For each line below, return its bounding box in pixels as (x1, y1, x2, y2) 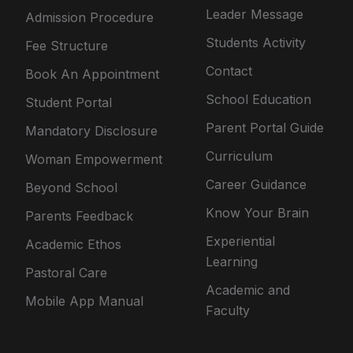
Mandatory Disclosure (25, 122, 158, 139)
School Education (206, 91, 312, 107)
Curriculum (206, 147, 273, 164)
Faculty (206, 302, 251, 318)
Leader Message (206, 6, 304, 22)
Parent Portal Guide (206, 119, 325, 136)
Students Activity (206, 34, 307, 50)
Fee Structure (25, 37, 109, 54)
